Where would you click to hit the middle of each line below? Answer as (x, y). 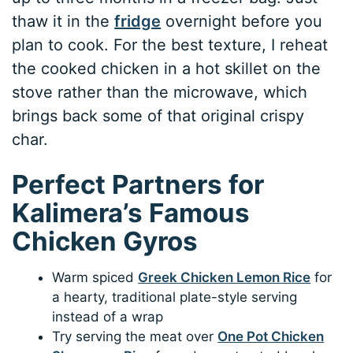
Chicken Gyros (105, 241)
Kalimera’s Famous (131, 212)
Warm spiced (95, 278)
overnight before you (242, 21)
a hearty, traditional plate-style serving (175, 297)
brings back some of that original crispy (158, 115)
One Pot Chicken (271, 337)
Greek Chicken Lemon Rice (225, 278)
